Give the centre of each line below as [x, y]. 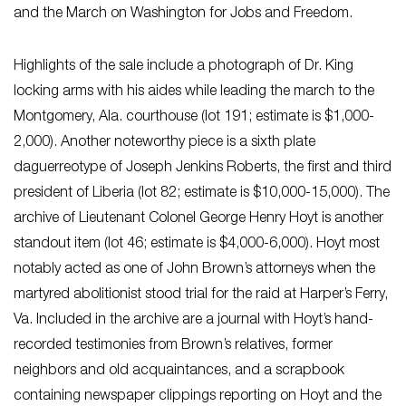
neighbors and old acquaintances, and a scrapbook [179, 371]
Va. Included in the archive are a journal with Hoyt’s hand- [193, 320]
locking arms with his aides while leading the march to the [194, 92]
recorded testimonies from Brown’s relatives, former [173, 346]
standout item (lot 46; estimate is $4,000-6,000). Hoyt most [197, 244]
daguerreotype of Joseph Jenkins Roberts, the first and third [203, 168]
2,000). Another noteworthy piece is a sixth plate [164, 143]
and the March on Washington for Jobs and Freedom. [183, 14]
